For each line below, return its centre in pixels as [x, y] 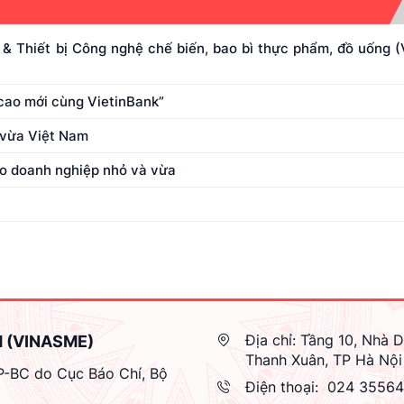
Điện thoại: [282, 387]
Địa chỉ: [271, 340]
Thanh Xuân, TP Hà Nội [324, 360]
